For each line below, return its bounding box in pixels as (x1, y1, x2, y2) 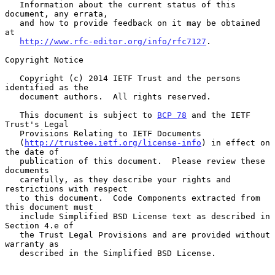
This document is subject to (20, 110, 157, 120)
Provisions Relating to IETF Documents (5, 128, 20, 138)
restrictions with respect (5, 184, 128, 193)
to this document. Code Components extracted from (5, 193, 20, 203)
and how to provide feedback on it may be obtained (5, 18, 20, 28)
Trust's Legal (5, 119, 69, 129)
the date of (5, 147, 59, 157)
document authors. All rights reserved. (5, 91, 20, 101)
